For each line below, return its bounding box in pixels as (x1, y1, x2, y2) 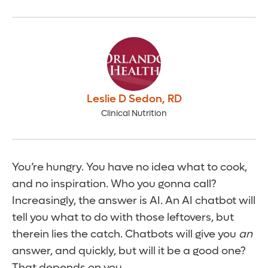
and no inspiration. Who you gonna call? (12, 177, 217, 191)
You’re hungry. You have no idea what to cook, (12, 160, 247, 175)
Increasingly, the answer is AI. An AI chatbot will (12, 194, 255, 208)
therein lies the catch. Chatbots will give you (12, 227, 239, 242)
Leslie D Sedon (86, 92, 162, 106)
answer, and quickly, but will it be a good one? (12, 244, 246, 258)
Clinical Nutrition (101, 108, 167, 120)
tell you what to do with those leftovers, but (12, 211, 234, 225)
